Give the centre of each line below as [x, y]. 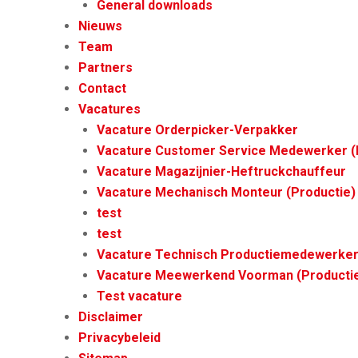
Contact [103, 88]
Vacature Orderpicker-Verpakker [197, 130]
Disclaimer [111, 317]
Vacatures [110, 109]
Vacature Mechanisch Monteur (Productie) [226, 192]
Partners [106, 68]
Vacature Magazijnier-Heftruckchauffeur [221, 171]
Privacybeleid [120, 338]
